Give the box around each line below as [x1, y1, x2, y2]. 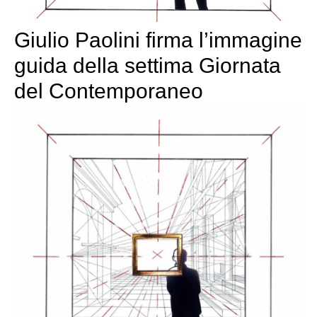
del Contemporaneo [14, 79, 203, 103]
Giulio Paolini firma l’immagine [14, 28, 302, 52]
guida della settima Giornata [14, 54, 281, 78]
